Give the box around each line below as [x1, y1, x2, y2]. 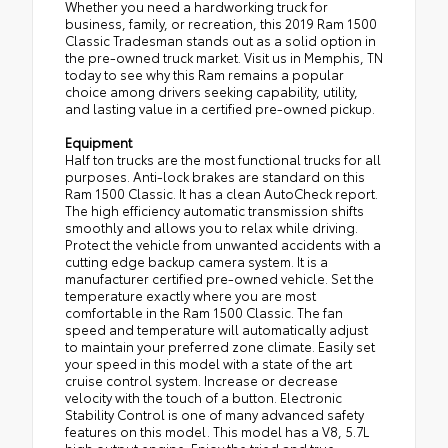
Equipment [65, 133, 132, 152]
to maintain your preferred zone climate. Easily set [65, 337, 375, 356]
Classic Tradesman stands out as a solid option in [65, 31, 376, 50]
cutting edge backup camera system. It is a [65, 252, 328, 271]
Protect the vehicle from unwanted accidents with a [65, 235, 381, 254]
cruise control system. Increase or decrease [65, 371, 338, 390]
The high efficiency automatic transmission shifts [65, 201, 364, 220]
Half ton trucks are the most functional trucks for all [65, 150, 381, 169]
